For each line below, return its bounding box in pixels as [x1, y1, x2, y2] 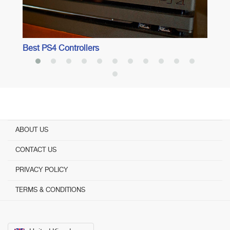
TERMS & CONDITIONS [15, 187, 85, 194]
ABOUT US [15, 127, 48, 133]
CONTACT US [15, 147, 56, 154]
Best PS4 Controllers [23, 45, 100, 53]
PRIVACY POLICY [15, 167, 68, 174]
